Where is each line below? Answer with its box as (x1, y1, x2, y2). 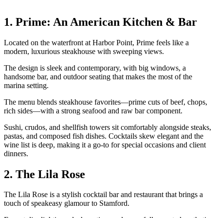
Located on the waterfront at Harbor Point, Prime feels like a (4, 38, 189, 47)
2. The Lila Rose (4, 167, 85, 181)
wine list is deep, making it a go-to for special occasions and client (4, 140, 206, 149)
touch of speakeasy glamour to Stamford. (4, 199, 129, 208)
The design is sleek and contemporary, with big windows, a (4, 63, 186, 72)
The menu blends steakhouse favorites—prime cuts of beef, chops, (4, 97, 207, 106)
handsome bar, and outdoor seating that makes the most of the (4, 72, 192, 81)
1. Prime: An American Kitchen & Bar (4, 15, 197, 28)
